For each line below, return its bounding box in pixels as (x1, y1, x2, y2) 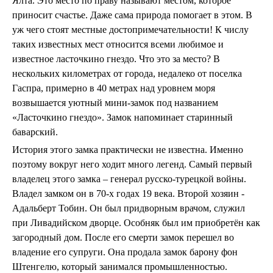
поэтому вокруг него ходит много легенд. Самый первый (12, 159, 252, 169)
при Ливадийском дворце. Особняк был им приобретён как (12, 218, 260, 228)
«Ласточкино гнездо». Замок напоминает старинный (12, 112, 233, 122)
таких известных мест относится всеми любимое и (12, 39, 224, 49)
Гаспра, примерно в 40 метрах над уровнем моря (12, 83, 215, 93)
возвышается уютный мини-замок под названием (12, 97, 218, 108)
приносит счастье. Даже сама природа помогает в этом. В (12, 10, 252, 20)
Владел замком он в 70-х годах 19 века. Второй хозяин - (12, 188, 244, 199)
